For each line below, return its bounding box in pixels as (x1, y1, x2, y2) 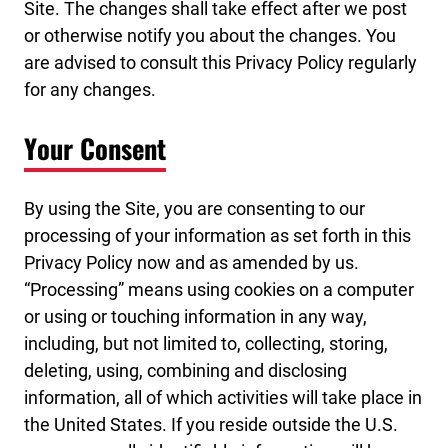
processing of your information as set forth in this (24, 225, 411, 247)
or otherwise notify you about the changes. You (24, 24, 396, 46)
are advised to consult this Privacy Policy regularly (24, 51, 417, 73)
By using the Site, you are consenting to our (24, 198, 365, 220)
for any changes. (24, 78, 156, 100)
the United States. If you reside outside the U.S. (24, 414, 398, 436)
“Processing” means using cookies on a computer (24, 279, 414, 301)
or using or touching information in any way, (24, 306, 367, 328)
